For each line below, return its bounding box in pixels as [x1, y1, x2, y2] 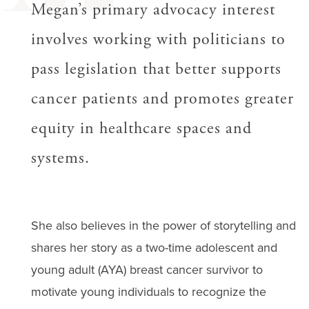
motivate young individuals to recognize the [30, 282, 266, 301]
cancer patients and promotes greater [30, 88, 294, 109]
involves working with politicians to [30, 28, 286, 50]
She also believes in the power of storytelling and [30, 216, 296, 235]
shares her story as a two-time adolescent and [30, 238, 277, 257]
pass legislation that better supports [30, 58, 281, 79]
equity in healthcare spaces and [30, 117, 252, 139]
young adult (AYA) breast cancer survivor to [30, 260, 263, 279]
